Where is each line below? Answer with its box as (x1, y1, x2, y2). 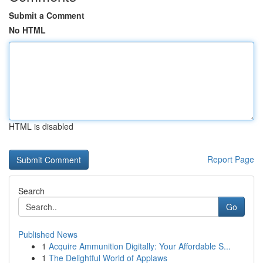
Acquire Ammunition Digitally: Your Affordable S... (49, 240, 231, 252)
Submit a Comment (9, 9, 85, 21)
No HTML (9, 24, 46, 36)
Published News (18, 228, 77, 240)
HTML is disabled (9, 120, 73, 132)
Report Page (207, 153, 254, 165)
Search (18, 185, 45, 197)
